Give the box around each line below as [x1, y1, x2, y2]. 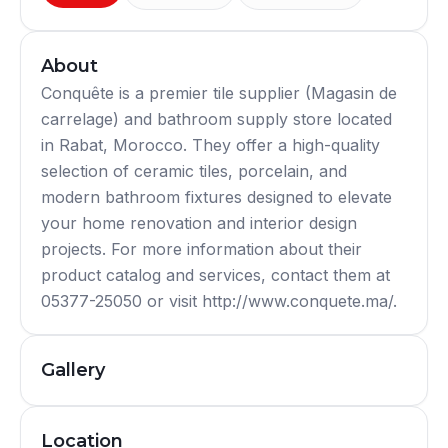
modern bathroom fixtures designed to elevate [41, 186, 392, 207]
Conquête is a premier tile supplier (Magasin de [41, 82, 397, 103]
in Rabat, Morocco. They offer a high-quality [41, 134, 380, 155]
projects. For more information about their [41, 238, 362, 259]
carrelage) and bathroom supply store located [41, 108, 392, 129]
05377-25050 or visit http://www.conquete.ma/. [41, 290, 397, 311]
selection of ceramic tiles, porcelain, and [41, 160, 347, 181]
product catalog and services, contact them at [41, 264, 390, 285]
